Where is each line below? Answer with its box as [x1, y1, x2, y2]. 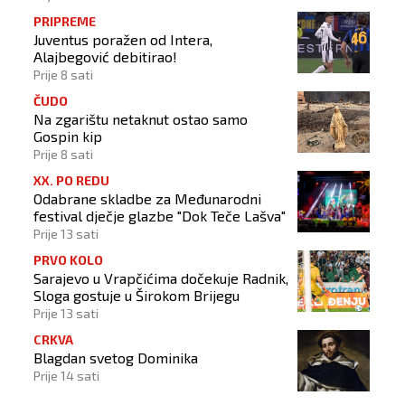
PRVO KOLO [33, 252, 103, 268]
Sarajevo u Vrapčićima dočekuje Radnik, [33, 269, 288, 287]
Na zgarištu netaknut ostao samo [33, 110, 248, 128]
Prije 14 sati [33, 368, 99, 384]
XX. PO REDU [33, 173, 109, 189]
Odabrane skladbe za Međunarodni [33, 190, 261, 208]
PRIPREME [33, 14, 96, 30]
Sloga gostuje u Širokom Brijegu [33, 287, 240, 305]
